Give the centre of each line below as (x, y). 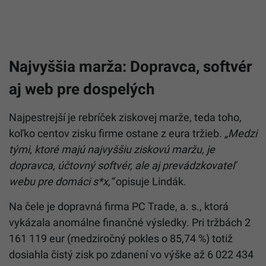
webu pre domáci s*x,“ (62, 182)
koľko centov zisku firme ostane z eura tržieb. (117, 134)
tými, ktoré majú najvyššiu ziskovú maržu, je (112, 150)
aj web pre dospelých (82, 89)
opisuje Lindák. (151, 182)
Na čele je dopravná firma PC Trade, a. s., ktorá (119, 207)
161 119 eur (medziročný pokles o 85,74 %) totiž (121, 239)
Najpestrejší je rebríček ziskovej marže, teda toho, (125, 118)
